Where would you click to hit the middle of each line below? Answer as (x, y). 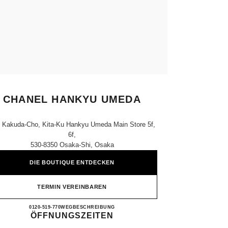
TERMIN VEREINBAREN (72, 187)
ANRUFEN (58, 207)
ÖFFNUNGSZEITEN (72, 216)
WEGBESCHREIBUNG (88, 207)
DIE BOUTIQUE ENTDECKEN (72, 162)
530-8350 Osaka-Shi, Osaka (72, 145)
